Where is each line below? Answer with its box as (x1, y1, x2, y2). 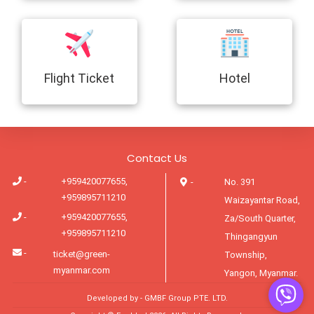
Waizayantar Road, (224, 195, 300, 205)
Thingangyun (224, 231, 278, 242)
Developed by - (86, 294, 144, 303)
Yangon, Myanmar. (224, 268, 298, 278)
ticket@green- (53, 249, 111, 260)
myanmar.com (53, 265, 111, 276)
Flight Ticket (44, 71, 115, 86)
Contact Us (127, 151, 187, 165)
